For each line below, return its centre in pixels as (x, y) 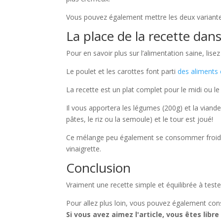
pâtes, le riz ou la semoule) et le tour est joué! (140, 119)
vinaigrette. (84, 148)
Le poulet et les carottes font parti (122, 71)
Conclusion (99, 167)
